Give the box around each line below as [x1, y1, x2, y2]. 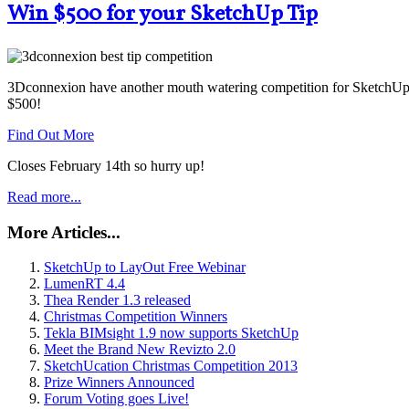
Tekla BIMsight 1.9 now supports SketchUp [44, 325, 299, 341]
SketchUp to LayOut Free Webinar [44, 259, 246, 276]
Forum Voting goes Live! [44, 391, 189, 407]
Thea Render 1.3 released [44, 292, 191, 309]
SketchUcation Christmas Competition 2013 [44, 358, 298, 374]
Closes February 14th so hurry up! [7, 158, 204, 173]
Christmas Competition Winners [44, 309, 227, 325]
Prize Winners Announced [44, 374, 194, 391]
